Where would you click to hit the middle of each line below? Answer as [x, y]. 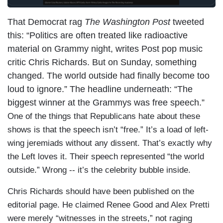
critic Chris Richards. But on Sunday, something [102, 62]
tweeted [187, 22]
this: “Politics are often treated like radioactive [98, 36]
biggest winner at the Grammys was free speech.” [106, 103]
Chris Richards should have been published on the [101, 192]
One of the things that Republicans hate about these [104, 116]
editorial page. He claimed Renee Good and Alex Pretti [109, 205]
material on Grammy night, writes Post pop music [105, 49]
